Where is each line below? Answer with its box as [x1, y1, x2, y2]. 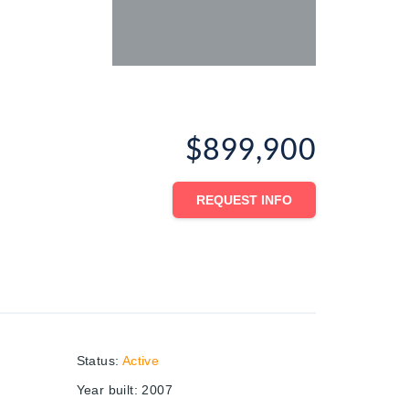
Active [121, 352, 160, 368]
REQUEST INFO [196, 193, 292, 208]
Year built [76, 382, 134, 397]
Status [76, 352, 115, 368]
